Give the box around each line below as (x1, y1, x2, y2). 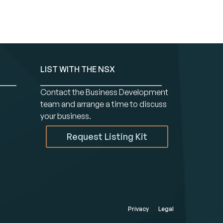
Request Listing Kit (66, 130, 147, 142)
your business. (40, 111, 91, 121)
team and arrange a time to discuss (40, 99, 167, 109)
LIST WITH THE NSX (40, 64, 115, 74)
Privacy (127, 205, 149, 213)
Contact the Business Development (40, 87, 168, 97)
